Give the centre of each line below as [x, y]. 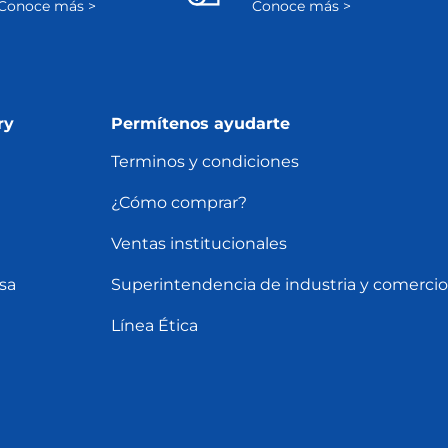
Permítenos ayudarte [200, 124]
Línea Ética [154, 326]
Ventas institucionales [198, 244]
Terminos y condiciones [204, 162]
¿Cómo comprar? [178, 203]
